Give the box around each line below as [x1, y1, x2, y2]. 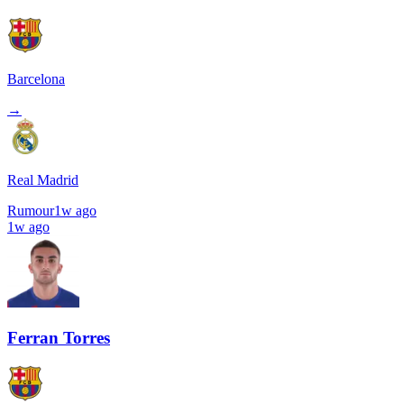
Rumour [7, 203, 54, 219]
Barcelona [7, 71, 65, 87]
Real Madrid [7, 172, 78, 188]
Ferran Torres [7, 327, 110, 347]
